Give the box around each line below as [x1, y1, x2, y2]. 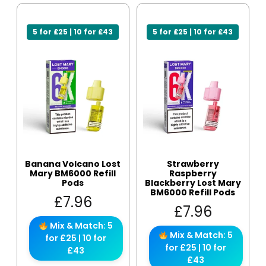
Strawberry [166, 158, 219, 170]
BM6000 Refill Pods [150, 186, 236, 199]
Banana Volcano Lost [25, 158, 121, 170]
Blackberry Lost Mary [144, 177, 241, 189]
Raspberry [169, 167, 217, 180]
